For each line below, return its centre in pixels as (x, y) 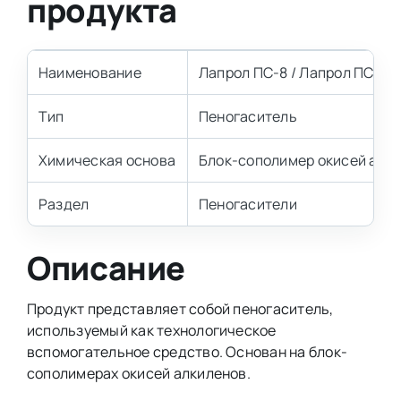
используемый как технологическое (151, 331)
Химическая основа (107, 160)
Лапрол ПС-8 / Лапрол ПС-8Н (299, 73)
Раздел (64, 204)
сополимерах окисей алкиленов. (138, 374)
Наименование (90, 73)
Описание (106, 268)
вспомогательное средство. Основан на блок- (187, 352)
